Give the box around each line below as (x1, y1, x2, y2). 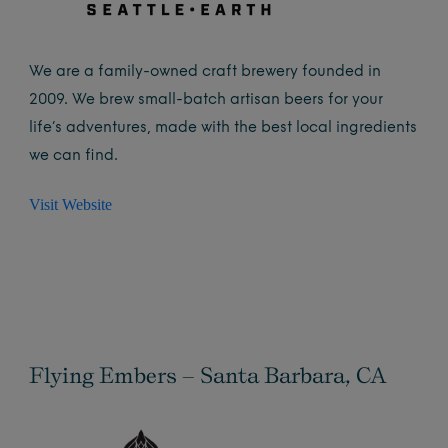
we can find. (29, 149, 119, 165)
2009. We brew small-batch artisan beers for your (29, 93, 384, 109)
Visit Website (29, 196, 113, 214)
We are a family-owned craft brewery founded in (29, 65, 382, 81)
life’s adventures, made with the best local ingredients (29, 121, 418, 137)
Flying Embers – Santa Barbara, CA (29, 361, 388, 388)
